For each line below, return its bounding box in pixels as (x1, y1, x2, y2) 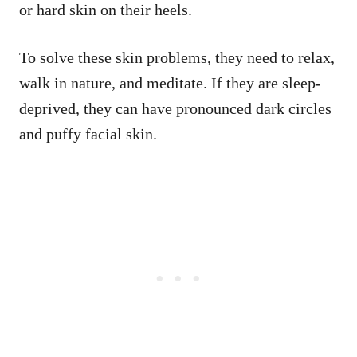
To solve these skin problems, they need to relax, (19, 48, 335, 66)
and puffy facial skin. (19, 124, 157, 143)
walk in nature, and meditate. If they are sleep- (19, 73, 321, 92)
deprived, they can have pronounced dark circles (19, 99, 331, 117)
